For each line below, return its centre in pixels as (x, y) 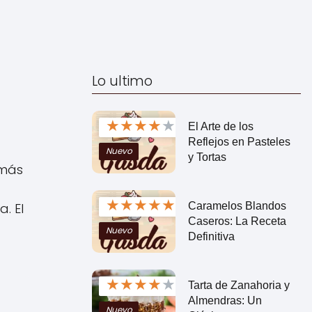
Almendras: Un (225, 300)
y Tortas (207, 157)
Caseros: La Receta (237, 221)
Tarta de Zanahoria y (239, 285)
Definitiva (211, 236)
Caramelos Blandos (237, 205)
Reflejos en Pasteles (239, 141)
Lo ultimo (122, 81)
